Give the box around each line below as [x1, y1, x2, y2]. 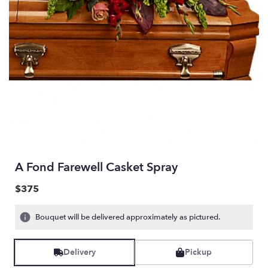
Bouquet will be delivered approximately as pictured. [35, 211, 220, 223]
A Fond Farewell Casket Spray [15, 159, 178, 175]
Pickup [185, 246, 212, 258]
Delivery [63, 246, 96, 258]
